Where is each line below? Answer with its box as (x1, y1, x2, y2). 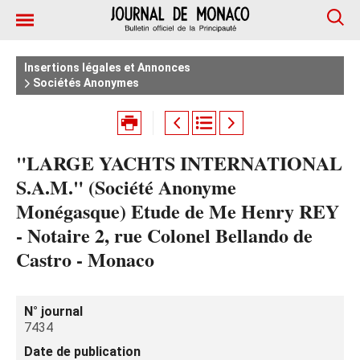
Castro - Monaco (16, 245, 154, 273)
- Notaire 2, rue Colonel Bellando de (16, 221, 313, 249)
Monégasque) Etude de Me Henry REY (16, 197, 339, 225)
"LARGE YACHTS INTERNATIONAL (16, 149, 342, 177)
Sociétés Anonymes (31, 76, 139, 89)
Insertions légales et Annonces (24, 61, 190, 74)
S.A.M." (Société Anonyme (16, 173, 236, 201)
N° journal (24, 304, 83, 319)
